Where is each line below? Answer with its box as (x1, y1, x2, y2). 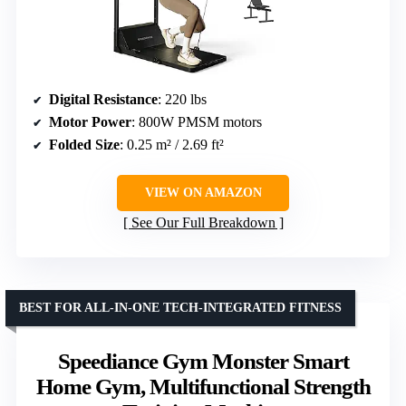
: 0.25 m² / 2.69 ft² (120, 136, 224, 152)
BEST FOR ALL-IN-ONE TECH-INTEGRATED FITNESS (19, 300, 342, 314)
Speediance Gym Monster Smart (57, 348, 349, 373)
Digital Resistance (49, 91, 158, 107)
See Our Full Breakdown (130, 214, 275, 230)
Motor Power (49, 113, 131, 130)
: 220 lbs (158, 91, 207, 107)
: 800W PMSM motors (131, 113, 262, 130)
